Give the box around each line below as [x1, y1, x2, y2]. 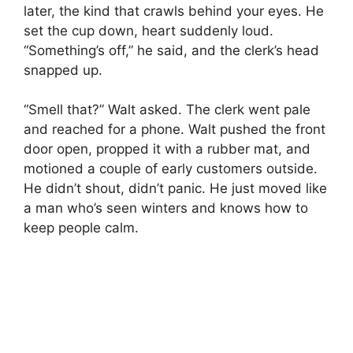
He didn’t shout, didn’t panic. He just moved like [24, 180, 327, 197]
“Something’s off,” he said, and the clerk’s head [24, 42, 319, 58]
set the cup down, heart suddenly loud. [24, 22, 273, 39]
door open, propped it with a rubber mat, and [24, 141, 310, 158]
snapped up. [24, 61, 102, 78]
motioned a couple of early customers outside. [24, 161, 318, 177]
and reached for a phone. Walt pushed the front [24, 121, 325, 138]
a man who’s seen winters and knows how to [24, 200, 308, 217]
